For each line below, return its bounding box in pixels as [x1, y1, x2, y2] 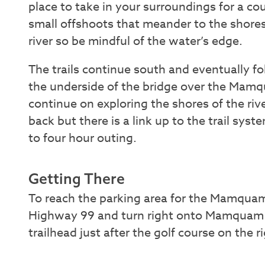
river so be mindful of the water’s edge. [28, 32, 245, 50]
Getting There [28, 169, 125, 188]
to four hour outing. [28, 130, 137, 147]
